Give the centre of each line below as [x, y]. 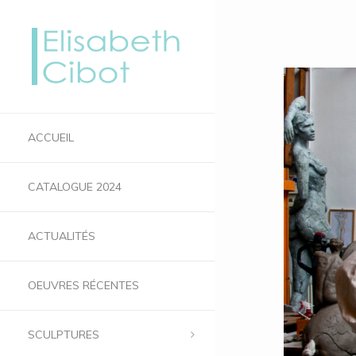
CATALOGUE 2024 [75, 186]
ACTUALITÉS [62, 236]
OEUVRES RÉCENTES [83, 285]
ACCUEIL [51, 137]
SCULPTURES [64, 334]
